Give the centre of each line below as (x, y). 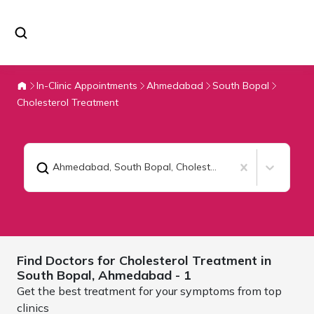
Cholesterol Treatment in (195, 260)
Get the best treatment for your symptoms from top (149, 291)
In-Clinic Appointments (87, 85)
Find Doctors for (68, 260)
